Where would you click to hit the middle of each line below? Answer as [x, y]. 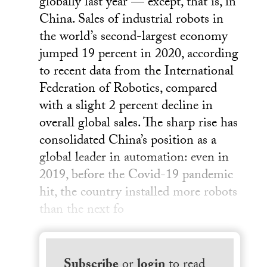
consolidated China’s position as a [128, 141]
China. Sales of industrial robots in [132, 20]
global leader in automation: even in [134, 159]
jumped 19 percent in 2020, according [139, 55]
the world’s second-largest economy [134, 38]
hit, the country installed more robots [139, 193]
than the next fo [82, 210]
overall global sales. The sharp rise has [139, 124]
